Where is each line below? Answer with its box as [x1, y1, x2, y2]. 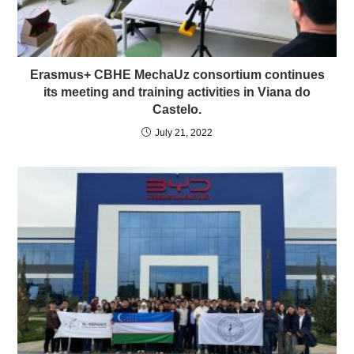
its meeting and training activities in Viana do [43, 85, 311, 99]
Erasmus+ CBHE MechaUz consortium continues [29, 67, 325, 81]
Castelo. [153, 102, 201, 116]
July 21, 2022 [155, 126, 213, 138]
